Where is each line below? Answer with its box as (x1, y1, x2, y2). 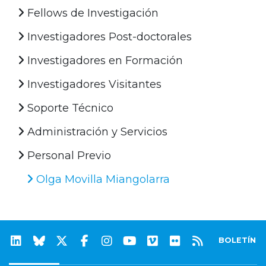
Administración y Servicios (24, 125, 167, 138)
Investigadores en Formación (24, 53, 183, 67)
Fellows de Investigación (24, 6, 159, 20)
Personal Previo (24, 148, 111, 162)
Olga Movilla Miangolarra (33, 172, 170, 186)
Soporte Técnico (24, 101, 113, 115)
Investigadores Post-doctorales (24, 30, 192, 43)
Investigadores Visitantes (24, 77, 161, 91)
